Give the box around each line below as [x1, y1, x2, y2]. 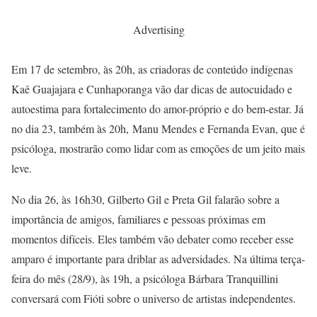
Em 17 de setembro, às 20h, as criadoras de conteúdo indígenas [11, 61, 293, 76]
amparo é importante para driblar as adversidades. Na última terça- [11, 250, 305, 266]
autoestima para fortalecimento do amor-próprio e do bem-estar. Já [11, 100, 304, 116]
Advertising [132, 21, 185, 37]
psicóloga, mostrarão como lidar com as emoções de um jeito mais [11, 140, 305, 156]
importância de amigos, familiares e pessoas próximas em [11, 211, 265, 226]
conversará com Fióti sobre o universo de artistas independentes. [11, 290, 296, 306]
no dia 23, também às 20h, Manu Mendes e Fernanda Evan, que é [11, 120, 305, 136]
